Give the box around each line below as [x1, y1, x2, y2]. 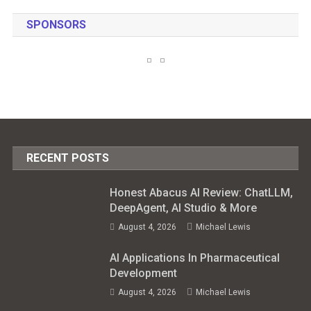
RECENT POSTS [26, 151, 110, 165]
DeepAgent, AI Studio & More [110, 201, 258, 215]
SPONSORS [26, 18, 86, 32]
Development [110, 266, 178, 280]
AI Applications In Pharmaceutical [110, 251, 280, 264]
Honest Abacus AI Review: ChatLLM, [110, 185, 294, 199]
